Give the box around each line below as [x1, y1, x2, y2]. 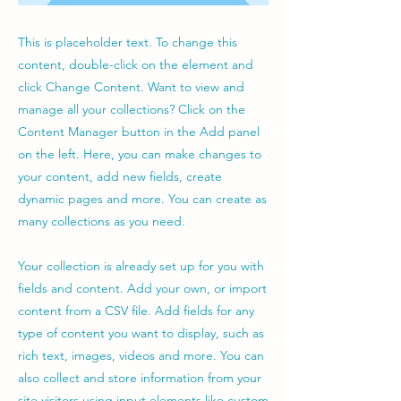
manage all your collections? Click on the [18, 101, 245, 117]
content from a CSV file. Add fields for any [18, 303, 254, 319]
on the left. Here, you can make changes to [18, 146, 261, 162]
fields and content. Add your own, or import [18, 280, 267, 296]
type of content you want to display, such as [18, 325, 264, 341]
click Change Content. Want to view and [18, 79, 244, 95]
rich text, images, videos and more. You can [18, 347, 264, 363]
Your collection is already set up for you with [18, 258, 264, 274]
